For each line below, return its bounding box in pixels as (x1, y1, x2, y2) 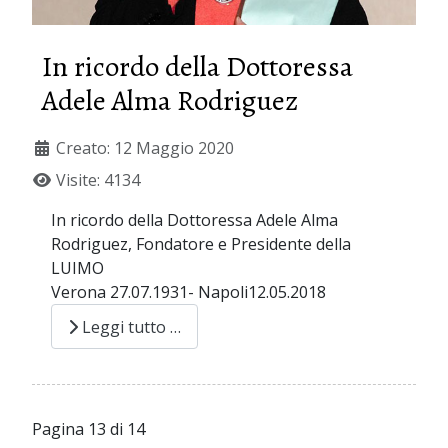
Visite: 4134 (56, 169, 140, 192)
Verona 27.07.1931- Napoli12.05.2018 (51, 281, 327, 304)
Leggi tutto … (78, 315, 182, 338)
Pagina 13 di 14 (32, 418, 145, 441)
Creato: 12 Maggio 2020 (56, 137, 234, 160)
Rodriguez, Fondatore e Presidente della (51, 233, 352, 256)
